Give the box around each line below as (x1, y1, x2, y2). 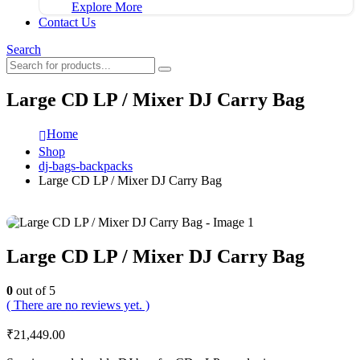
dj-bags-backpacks (39, 159, 133, 174)
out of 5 (13, 284, 55, 298)
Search (6, 42, 41, 56)
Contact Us (39, 14, 96, 29)
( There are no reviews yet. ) (6, 298, 149, 313)
